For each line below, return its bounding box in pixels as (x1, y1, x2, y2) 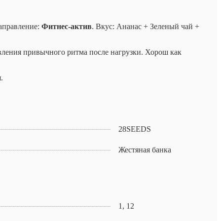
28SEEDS (118, 125, 151, 134)
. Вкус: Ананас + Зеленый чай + (92, 22, 199, 31)
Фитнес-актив (41, 22, 92, 31)
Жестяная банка (118, 146, 171, 154)
